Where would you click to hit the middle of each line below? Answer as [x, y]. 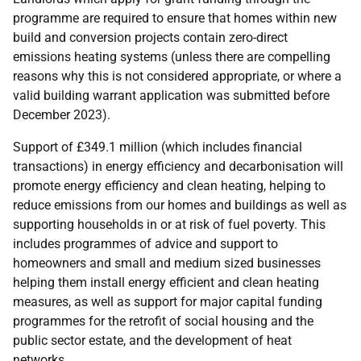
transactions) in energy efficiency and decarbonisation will [178, 166]
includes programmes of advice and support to [145, 244]
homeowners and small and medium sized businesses [167, 263]
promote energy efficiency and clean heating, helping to [169, 186]
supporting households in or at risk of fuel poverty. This [169, 224]
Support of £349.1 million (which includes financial [158, 147]
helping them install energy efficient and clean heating [166, 282]
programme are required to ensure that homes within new [175, 18]
